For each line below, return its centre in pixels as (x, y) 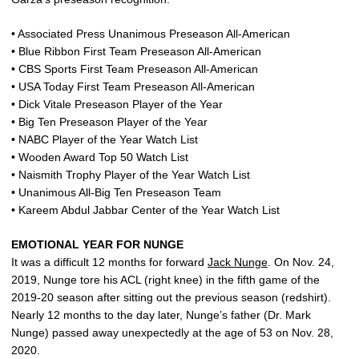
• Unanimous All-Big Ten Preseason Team (116, 192)
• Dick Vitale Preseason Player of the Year (117, 104)
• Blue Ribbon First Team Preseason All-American (136, 51)
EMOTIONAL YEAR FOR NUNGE (97, 244)
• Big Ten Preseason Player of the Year (109, 122)
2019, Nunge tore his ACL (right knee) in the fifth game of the (165, 280)
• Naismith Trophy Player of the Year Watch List (131, 175)
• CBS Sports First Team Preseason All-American (135, 69)
